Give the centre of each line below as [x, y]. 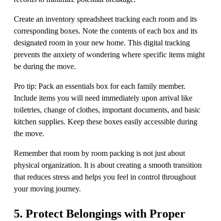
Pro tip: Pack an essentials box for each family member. [100, 86]
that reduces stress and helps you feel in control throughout [105, 177]
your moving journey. [47, 189]
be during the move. [45, 67]
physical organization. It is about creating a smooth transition [108, 165]
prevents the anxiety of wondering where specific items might [109, 55]
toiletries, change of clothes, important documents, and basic [107, 110]
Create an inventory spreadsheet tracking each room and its [105, 19]
